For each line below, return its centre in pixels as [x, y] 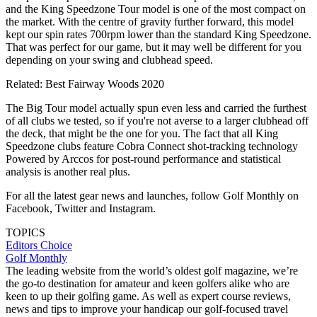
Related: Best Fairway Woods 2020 [85, 84]
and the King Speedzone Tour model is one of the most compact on [156, 9]
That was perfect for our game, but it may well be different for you [154, 47]
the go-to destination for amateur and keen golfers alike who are [148, 284]
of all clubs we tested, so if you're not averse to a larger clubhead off [157, 121]
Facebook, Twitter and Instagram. [81, 209]
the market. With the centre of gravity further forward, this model [150, 22]
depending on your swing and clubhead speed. [109, 60]
